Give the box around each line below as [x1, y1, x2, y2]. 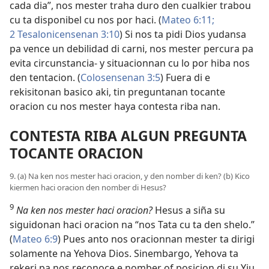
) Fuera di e [160, 71, 210, 85]
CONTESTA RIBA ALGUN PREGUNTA [10, 126, 247, 146]
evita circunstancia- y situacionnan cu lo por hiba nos [10, 56, 250, 70]
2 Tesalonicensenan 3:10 [10, 28, 119, 41]
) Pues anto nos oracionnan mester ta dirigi [58, 232, 255, 246]
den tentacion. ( [10, 71, 80, 85]
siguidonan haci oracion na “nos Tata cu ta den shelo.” [10, 217, 255, 231]
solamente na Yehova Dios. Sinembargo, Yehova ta [10, 246, 238, 260]
